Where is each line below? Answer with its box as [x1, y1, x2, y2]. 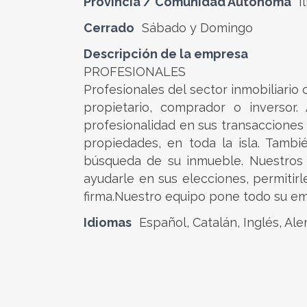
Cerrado [84, 21, 134, 35]
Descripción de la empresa [84, 47, 248, 61]
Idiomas [84, 215, 132, 230]
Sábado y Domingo [142, 21, 253, 35]
